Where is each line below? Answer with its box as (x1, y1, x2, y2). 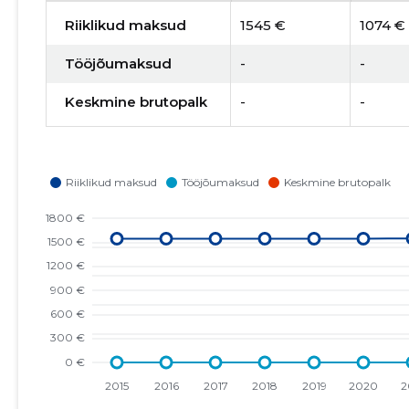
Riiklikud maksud (64, 16, 186, 34)
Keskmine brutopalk (64, 92, 207, 110)
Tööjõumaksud (64, 54, 172, 72)
